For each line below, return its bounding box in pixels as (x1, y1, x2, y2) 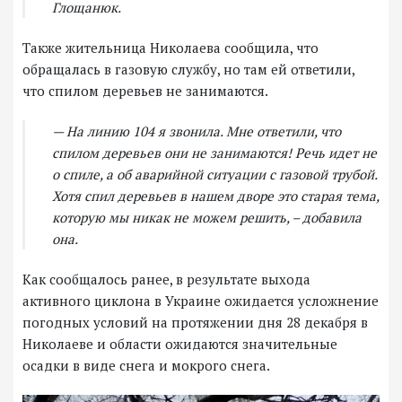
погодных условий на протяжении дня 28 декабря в (22, 313, 368, 332)
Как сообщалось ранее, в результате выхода (22, 270, 310, 289)
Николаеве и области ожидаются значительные (22, 335, 337, 354)
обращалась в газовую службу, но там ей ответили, (22, 60, 354, 79)
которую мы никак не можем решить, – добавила (52, 208, 362, 227)
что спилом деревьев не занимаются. (22, 82, 268, 100)
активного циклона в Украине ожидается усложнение (22, 292, 379, 310)
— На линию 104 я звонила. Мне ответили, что (52, 122, 341, 141)
